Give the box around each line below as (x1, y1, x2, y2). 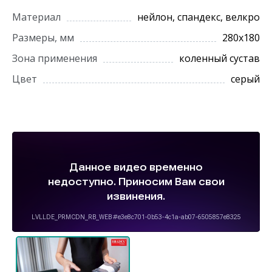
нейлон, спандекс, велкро (137, 10, 260, 24)
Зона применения (12, 51, 97, 65)
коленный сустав (179, 51, 260, 65)
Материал (12, 10, 61, 24)
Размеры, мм (12, 30, 74, 44)
